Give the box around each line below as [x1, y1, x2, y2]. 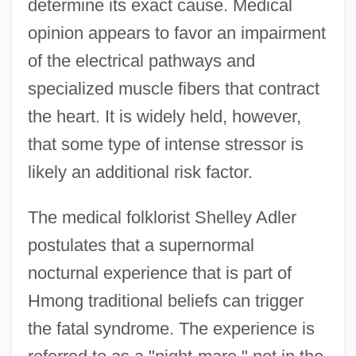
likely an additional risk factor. [27, 161, 253, 182]
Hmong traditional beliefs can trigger [27, 290, 304, 311]
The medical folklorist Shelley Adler [27, 207, 296, 227]
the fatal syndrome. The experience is [27, 318, 315, 339]
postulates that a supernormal [27, 234, 254, 255]
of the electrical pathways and [27, 50, 255, 71]
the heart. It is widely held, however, [27, 106, 301, 126]
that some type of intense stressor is [27, 133, 304, 154]
